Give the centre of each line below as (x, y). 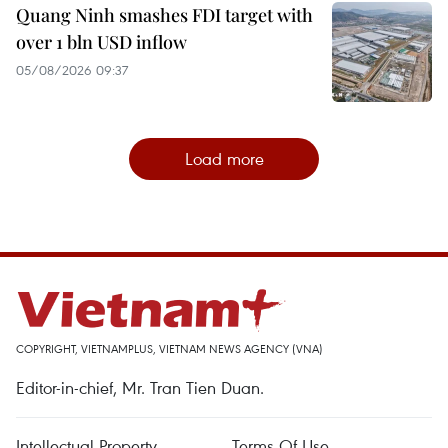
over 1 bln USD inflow (101, 42)
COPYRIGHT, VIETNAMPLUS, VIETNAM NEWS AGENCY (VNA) (169, 349)
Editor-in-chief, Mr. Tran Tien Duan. (140, 388)
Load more (224, 159)
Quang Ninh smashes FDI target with (164, 15)
